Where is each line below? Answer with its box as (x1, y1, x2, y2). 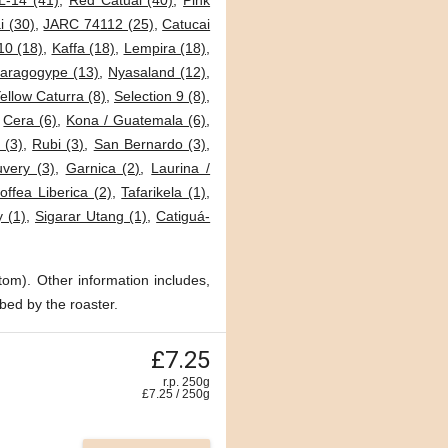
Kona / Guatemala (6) (66, 112, 207, 128)
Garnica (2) (65, 160, 141, 176)
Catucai (162, 16, 211, 32)
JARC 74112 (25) (43, 16, 154, 32)
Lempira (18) (123, 40, 206, 56)
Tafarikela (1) (121, 184, 207, 200)
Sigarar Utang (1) (35, 208, 148, 224)
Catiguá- (156, 208, 211, 224)
